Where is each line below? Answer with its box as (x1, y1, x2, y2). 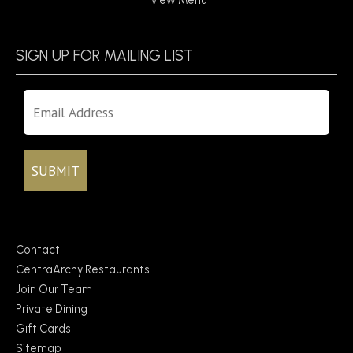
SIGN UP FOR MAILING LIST (16, 46, 193, 65)
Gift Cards (16, 321, 71, 336)
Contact (16, 243, 60, 258)
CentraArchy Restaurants (16, 262, 150, 277)
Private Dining (16, 302, 87, 317)
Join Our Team (16, 282, 92, 297)
